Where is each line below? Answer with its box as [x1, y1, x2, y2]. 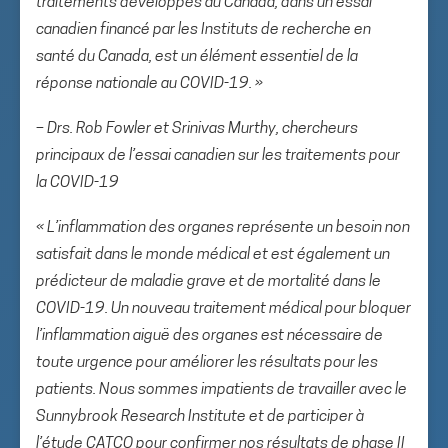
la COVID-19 [36, 175, 119, 191]
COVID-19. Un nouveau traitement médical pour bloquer [36, 301, 411, 317]
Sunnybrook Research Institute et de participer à [36, 409, 364, 425]
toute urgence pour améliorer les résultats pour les [36, 355, 378, 371]
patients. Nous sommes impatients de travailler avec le [36, 382, 407, 398]
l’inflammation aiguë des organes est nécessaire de [36, 328, 383, 344]
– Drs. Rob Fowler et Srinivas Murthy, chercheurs [36, 121, 358, 137]
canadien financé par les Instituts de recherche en [36, 22, 371, 38]
